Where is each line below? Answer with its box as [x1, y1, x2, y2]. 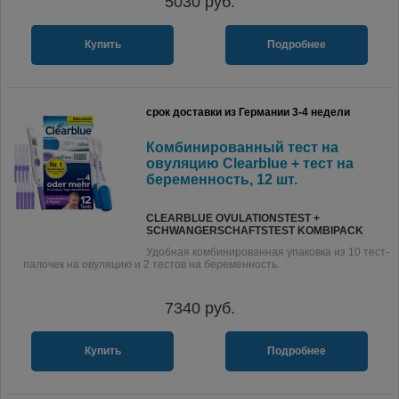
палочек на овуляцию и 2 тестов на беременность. [23, 258, 280, 271]
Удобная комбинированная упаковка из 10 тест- [146, 246, 389, 258]
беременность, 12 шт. [146, 172, 297, 187]
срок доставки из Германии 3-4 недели [146, 106, 350, 118]
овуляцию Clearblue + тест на [146, 156, 354, 171]
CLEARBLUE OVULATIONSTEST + [146, 212, 320, 224]
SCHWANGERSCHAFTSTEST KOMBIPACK [146, 224, 363, 237]
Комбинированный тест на [146, 140, 338, 155]
